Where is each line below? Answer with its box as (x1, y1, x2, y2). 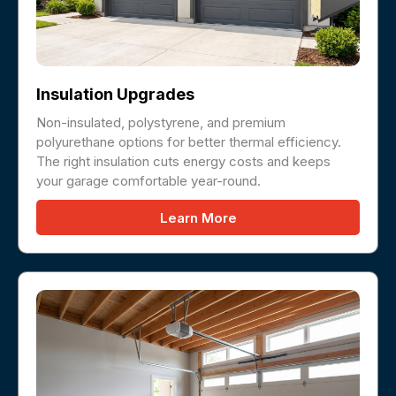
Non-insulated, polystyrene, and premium (36, 113, 286, 131)
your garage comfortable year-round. (36, 171, 261, 189)
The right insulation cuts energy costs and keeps (36, 152, 331, 170)
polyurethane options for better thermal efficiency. (36, 133, 341, 150)
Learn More (159, 209, 237, 226)
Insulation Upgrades (36, 84, 194, 103)
